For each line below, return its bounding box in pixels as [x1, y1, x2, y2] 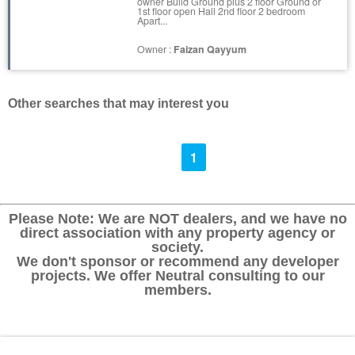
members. [143, 281, 212, 299]
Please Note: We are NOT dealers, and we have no [8, 210, 347, 227]
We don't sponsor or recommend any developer [16, 253, 339, 270]
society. [151, 239, 204, 256]
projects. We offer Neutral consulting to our [30, 267, 325, 284]
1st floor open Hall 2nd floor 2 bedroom [137, 3, 305, 18]
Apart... [137, 13, 167, 28]
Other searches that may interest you [8, 97, 229, 111]
